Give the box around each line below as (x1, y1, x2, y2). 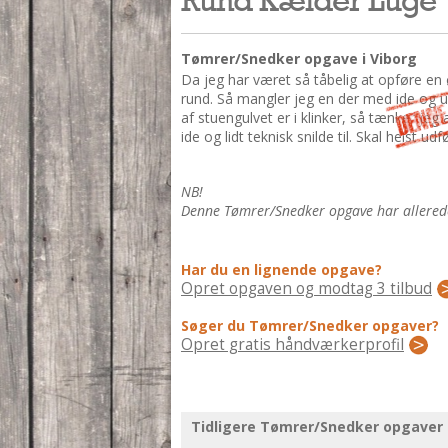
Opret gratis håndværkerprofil (181, 334, 404, 355)
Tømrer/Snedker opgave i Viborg (181, 49, 417, 68)
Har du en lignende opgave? (181, 260, 382, 279)
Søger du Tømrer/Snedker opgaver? (181, 316, 439, 335)
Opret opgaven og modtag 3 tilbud (181, 278, 432, 299)
